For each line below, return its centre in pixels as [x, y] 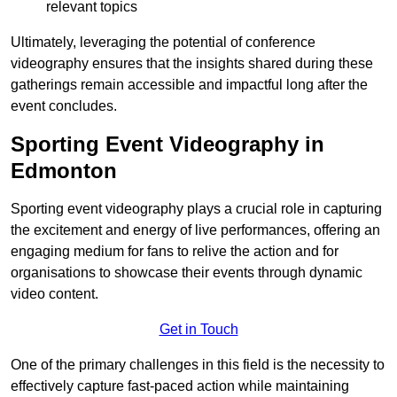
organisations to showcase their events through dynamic [187, 272]
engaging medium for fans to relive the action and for [175, 251]
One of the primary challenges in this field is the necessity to [198, 365]
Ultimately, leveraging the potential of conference [163, 42]
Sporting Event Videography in [167, 144]
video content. [54, 294]
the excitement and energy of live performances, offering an [195, 230]
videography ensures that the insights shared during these [192, 63]
